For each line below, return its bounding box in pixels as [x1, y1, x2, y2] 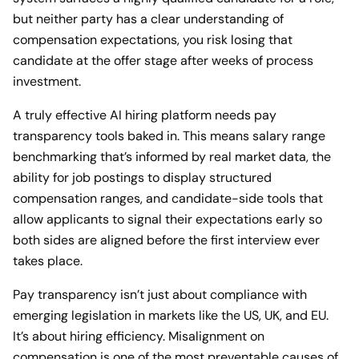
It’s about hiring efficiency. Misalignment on [13, 327, 264, 345]
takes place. [13, 252, 83, 269]
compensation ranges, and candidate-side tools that [13, 189, 323, 207]
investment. [13, 72, 81, 90]
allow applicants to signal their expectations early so [13, 210, 322, 228]
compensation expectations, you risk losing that [13, 30, 292, 48]
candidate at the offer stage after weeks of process [13, 51, 313, 69]
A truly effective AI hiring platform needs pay [13, 106, 276, 123]
